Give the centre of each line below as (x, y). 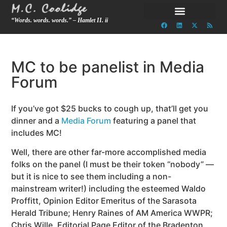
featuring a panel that (154, 121)
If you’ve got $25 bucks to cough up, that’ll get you (110, 108)
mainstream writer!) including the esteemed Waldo (109, 189)
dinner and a (36, 121)
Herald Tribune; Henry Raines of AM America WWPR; (112, 213)
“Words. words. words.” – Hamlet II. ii (60, 21)
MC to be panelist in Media (108, 67)
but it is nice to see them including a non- (91, 177)
